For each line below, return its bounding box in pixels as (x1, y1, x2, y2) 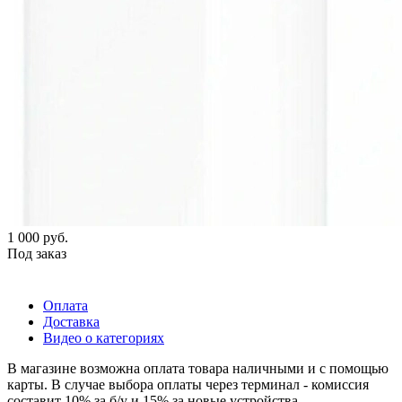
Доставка (43, 313, 100, 329)
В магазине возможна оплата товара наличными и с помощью (7, 360, 389, 376)
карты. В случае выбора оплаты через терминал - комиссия (7, 376, 369, 392)
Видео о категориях (43, 329, 164, 345)
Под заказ (7, 245, 66, 261)
